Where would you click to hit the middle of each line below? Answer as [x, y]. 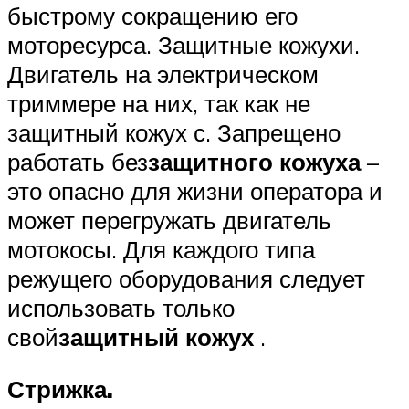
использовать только [121, 307]
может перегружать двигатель [169, 220]
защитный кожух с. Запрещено [174, 132]
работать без [78, 161]
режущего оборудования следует [186, 278]
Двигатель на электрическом [163, 73]
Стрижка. [60, 389]
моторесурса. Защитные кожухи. [184, 44]
